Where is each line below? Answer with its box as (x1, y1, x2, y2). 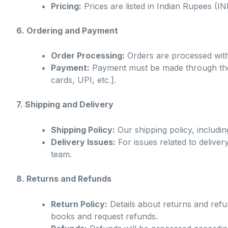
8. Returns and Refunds (16, 173, 111, 184)
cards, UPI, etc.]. (51, 75, 116, 85)
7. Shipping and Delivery (16, 99, 113, 110)
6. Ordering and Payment (16, 25, 118, 36)
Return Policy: (51, 198, 107, 209)
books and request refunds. (51, 211, 158, 221)
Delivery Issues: (51, 136, 116, 147)
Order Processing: (51, 50, 125, 61)
